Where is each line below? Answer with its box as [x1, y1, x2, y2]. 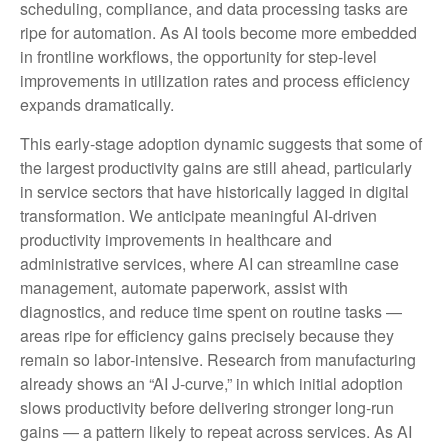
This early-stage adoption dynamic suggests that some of [20, 132, 422, 156]
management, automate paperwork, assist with [20, 276, 348, 300]
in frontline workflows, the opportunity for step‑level [20, 45, 377, 69]
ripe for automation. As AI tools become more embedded [20, 21, 417, 45]
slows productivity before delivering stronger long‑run [20, 396, 394, 420]
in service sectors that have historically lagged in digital [20, 180, 409, 204]
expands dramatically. [20, 93, 174, 117]
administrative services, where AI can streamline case [20, 252, 399, 276]
